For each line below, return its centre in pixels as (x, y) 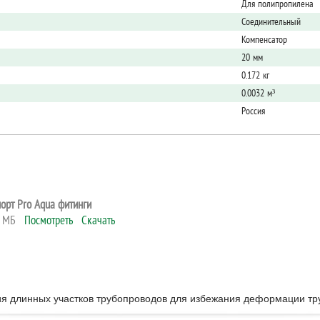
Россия (253, 111)
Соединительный (271, 21)
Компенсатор (264, 39)
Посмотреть (49, 220)
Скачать (98, 220)
